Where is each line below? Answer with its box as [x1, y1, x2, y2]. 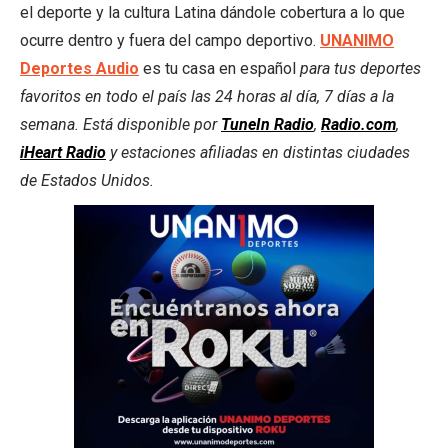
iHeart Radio [20, 142, 106, 162]
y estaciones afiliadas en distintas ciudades [106, 142, 410, 162]
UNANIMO [320, 30, 394, 50]
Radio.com [321, 114, 396, 134]
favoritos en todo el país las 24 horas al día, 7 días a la [20, 86, 394, 106]
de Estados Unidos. [20, 170, 154, 190]
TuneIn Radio [221, 114, 314, 134]
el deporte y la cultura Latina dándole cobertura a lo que [20, 2, 405, 22]
